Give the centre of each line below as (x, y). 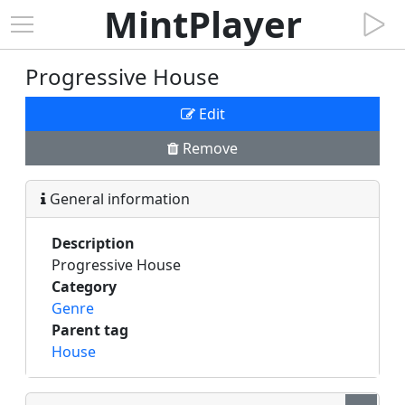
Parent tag (90, 330)
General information (118, 199)
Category (84, 287)
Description (93, 243)
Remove (208, 148)
